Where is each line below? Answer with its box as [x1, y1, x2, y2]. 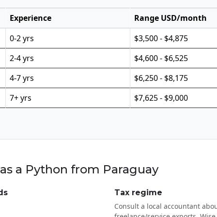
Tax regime [114, 187, 162, 197]
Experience [10, 12, 51, 23]
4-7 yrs [10, 72, 34, 83]
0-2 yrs [10, 32, 34, 44]
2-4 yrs [10, 52, 34, 63]
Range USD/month [134, 12, 207, 23]
